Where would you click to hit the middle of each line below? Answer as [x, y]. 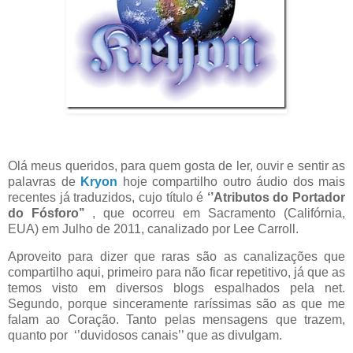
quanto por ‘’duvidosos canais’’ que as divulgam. [145, 336]
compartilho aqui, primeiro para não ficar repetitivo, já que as [176, 273]
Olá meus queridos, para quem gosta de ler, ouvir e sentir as [176, 165]
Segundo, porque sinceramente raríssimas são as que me [176, 304]
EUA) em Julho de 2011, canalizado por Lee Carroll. [153, 229]
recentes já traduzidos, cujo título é [108, 197]
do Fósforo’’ [46, 213]
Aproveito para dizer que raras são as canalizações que [176, 257]
